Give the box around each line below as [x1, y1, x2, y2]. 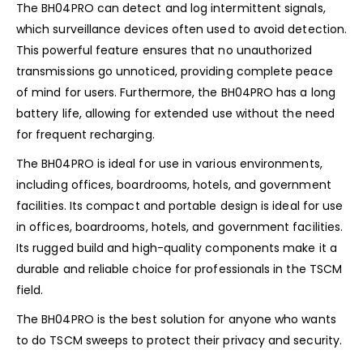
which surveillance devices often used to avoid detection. [16, 20, 347, 37]
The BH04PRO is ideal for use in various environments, [16, 155, 322, 172]
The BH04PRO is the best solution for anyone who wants [16, 310, 336, 327]
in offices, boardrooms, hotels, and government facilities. [16, 218, 344, 235]
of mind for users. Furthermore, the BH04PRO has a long [16, 83, 335, 100]
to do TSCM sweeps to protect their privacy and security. [16, 331, 342, 348]
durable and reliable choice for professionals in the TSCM [16, 260, 342, 277]
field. [16, 281, 44, 298]
